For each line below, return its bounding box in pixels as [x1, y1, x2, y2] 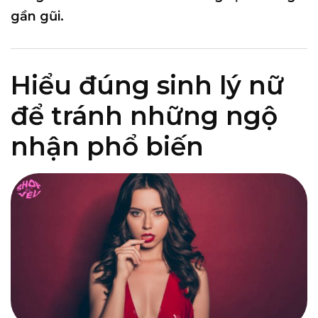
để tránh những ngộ [11, 99, 278, 131]
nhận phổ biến [11, 130, 204, 162]
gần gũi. [11, 8, 64, 24]
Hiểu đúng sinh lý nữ [11, 69, 284, 101]
